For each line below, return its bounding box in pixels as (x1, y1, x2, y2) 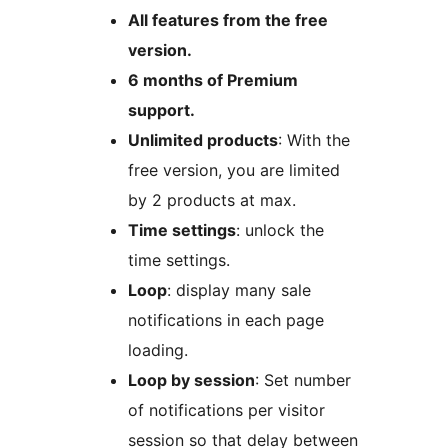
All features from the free (128, 10, 328, 31)
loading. (128, 340, 188, 361)
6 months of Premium (128, 70, 298, 91)
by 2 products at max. (128, 190, 296, 211)
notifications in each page (128, 310, 324, 331)
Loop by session (128, 370, 255, 391)
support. (128, 100, 195, 121)
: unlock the (236, 220, 324, 241)
